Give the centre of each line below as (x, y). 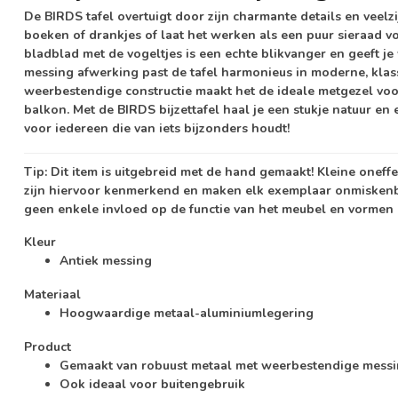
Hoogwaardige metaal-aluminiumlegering (187, 314)
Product (48, 346)
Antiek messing (106, 261)
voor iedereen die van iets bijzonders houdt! (157, 128)
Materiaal (52, 295)
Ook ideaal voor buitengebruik (152, 384)
